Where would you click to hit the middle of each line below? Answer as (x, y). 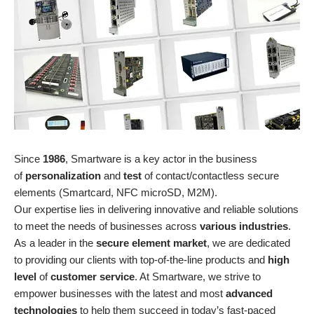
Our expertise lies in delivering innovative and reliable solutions (156, 210)
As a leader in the (55, 243)
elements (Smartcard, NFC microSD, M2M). (116, 193)
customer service (93, 277)
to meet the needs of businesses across (105, 226)
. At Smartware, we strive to (198, 277)
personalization (64, 176)
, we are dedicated (248, 243)
